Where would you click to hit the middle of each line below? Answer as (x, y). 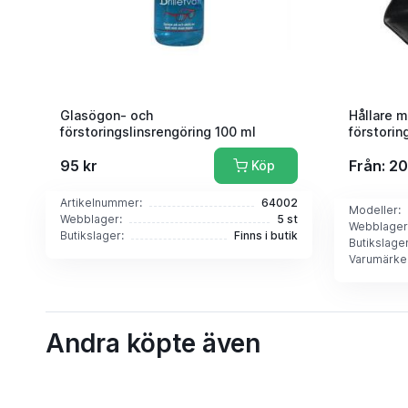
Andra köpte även (153, 343)
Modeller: (374, 209)
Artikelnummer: (101, 202)
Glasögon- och (106, 115)
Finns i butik (265, 235)
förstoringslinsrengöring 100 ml (158, 131)
